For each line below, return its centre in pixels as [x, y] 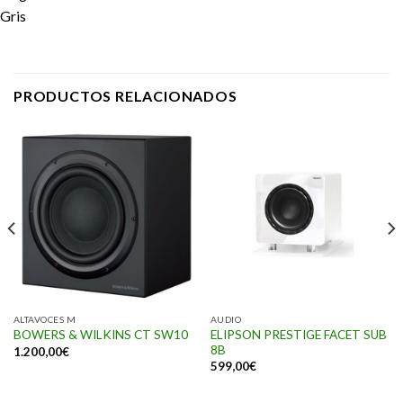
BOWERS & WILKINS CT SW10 [100, 335]
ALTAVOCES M [45, 320]
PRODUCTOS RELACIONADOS [125, 96]
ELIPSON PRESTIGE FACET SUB [298, 334]
